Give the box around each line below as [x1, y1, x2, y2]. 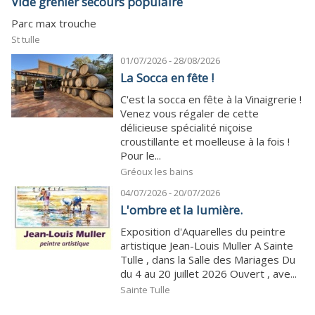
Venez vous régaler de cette [120, 105, 259, 120]
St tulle [11, 32, 40, 46]
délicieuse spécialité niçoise [120, 120, 252, 134]
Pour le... [120, 148, 161, 162]
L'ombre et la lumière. [120, 202, 243, 219]
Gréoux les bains [120, 165, 193, 178]
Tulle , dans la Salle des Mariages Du [120, 252, 295, 266]
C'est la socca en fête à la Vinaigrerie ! [120, 91, 302, 106]
